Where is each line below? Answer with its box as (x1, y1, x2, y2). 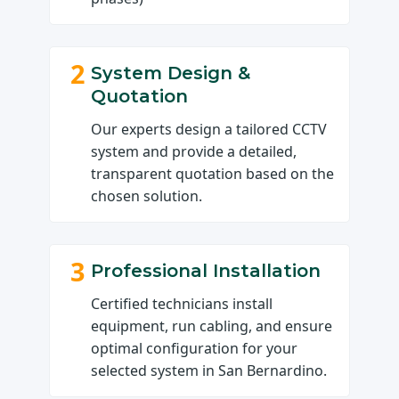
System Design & (91, 62, 251, 85)
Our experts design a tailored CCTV (91, 119, 328, 140)
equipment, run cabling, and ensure (91, 316, 333, 337)
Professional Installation (91, 260, 322, 282)
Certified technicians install (91, 294, 273, 314)
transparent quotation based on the (91, 164, 335, 184)
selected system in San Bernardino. (91, 361, 328, 381)
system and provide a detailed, (91, 142, 297, 162)
